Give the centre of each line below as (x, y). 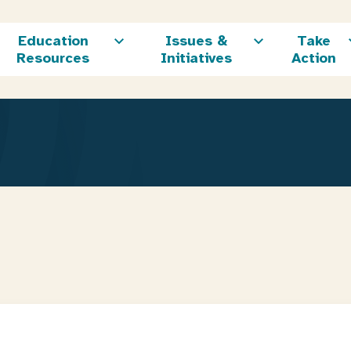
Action (313, 58)
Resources (53, 58)
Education (53, 41)
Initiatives (197, 58)
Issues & (197, 41)
